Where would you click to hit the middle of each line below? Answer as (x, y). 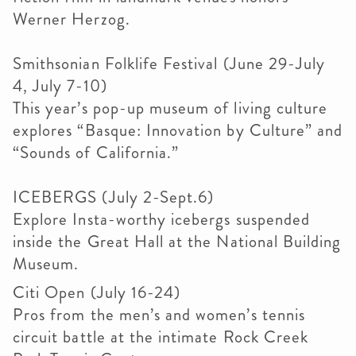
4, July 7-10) (60, 86)
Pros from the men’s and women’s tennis (159, 315)
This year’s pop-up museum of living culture (170, 108)
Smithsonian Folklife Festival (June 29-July (169, 64)
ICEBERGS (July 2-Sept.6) (114, 197)
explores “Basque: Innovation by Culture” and (178, 130)
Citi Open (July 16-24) (97, 292)
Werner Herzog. (74, 19)
